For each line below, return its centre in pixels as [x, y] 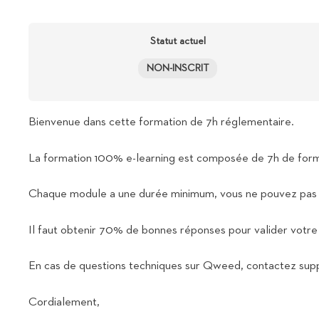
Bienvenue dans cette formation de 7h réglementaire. [161, 122]
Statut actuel [178, 41]
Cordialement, [64, 302]
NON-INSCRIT [178, 69]
